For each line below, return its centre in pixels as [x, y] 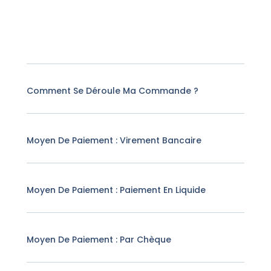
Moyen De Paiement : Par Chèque [99, 240]
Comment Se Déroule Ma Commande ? [113, 91]
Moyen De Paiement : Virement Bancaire [114, 141]
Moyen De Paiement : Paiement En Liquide [116, 190]
